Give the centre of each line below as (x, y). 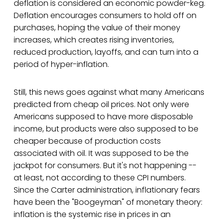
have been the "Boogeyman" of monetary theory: (108, 202)
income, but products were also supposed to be (106, 129)
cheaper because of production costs (87, 141)
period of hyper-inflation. (61, 65)
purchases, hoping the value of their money (97, 28)
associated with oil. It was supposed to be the (101, 153)
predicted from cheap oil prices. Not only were (101, 105)
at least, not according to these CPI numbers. (100, 178)
